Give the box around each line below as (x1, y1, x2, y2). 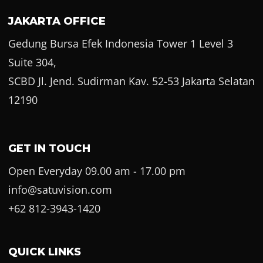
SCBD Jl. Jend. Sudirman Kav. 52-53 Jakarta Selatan (8, 73, 255, 88)
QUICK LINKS (8, 245, 81, 258)
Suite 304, (8, 55, 56, 69)
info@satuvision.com (8, 182, 112, 197)
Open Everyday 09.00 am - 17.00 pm (8, 163, 186, 178)
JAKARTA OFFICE (8, 14, 106, 28)
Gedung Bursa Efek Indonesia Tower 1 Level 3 (8, 36, 233, 50)
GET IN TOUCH (8, 141, 90, 155)
